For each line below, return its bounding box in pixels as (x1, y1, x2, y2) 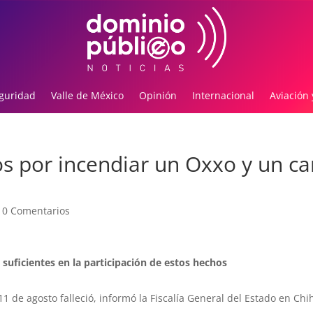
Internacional (191, 89, 254, 103)
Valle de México (50, 89, 124, 103)
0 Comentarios (1, 204, 70, 218)
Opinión (138, 89, 177, 103)
